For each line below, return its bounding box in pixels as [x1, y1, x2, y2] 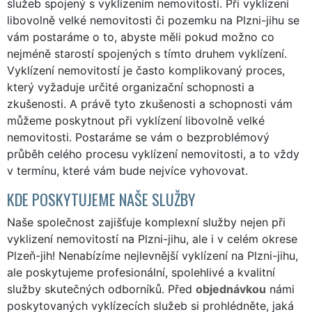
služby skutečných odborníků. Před [7, 281, 196, 296]
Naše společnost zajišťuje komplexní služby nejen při [7, 214, 286, 229]
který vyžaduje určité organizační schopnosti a [7, 79, 254, 94]
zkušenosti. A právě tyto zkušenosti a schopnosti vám [7, 96, 292, 111]
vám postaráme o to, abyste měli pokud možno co [7, 29, 274, 44]
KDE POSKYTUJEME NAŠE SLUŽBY [7, 187, 196, 210]
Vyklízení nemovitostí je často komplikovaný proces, [7, 63, 285, 77]
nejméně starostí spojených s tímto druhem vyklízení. [7, 46, 287, 61]
